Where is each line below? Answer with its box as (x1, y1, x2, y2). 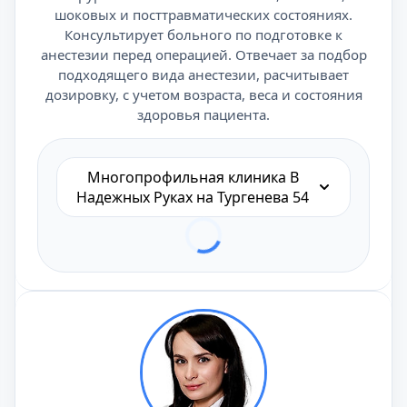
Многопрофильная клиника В (86, 167, 299, 187)
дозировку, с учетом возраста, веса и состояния (45, 85, 362, 104)
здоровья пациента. (137, 105, 270, 124)
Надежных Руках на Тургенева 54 (76, 187, 309, 207)
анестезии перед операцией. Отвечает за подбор (40, 45, 367, 64)
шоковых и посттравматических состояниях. (55, 5, 352, 24)
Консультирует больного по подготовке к (65, 25, 342, 44)
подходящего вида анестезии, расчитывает (58, 65, 349, 84)
